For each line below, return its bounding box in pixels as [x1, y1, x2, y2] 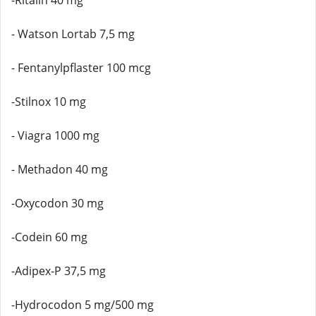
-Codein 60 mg [11, 229, 87, 245]
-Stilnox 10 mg [11, 94, 86, 109]
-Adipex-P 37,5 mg [11, 263, 106, 279]
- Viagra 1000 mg [11, 128, 99, 143]
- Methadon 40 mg [11, 162, 108, 177]
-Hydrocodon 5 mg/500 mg [11, 297, 154, 312]
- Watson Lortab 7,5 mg [11, 26, 135, 42]
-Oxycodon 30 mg [11, 195, 104, 211]
